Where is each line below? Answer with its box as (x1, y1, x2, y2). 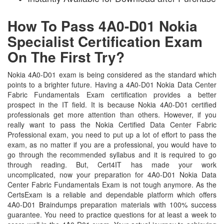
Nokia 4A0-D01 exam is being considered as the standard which (7, 69, 216, 79)
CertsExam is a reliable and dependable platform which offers (7, 189, 216, 199)
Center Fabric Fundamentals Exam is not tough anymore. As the (7, 179, 216, 189)
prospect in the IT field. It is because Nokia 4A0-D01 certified (7, 99, 216, 109)
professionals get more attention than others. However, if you (7, 109, 216, 119)
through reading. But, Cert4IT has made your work (7, 159, 216, 169)
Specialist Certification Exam (7, 30, 202, 51)
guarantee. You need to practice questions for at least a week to (7, 209, 216, 219)
